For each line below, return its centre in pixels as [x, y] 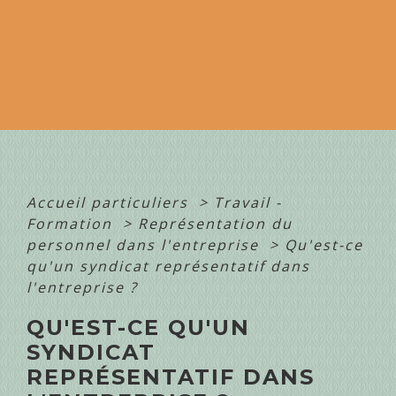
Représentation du [215, 224]
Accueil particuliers [110, 202]
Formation [72, 224]
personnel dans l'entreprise [145, 245]
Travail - [248, 202]
